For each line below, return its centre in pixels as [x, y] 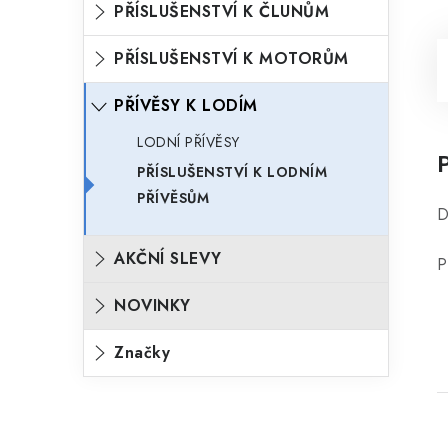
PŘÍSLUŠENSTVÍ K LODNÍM [232, 172]
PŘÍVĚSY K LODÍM [186, 105]
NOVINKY [152, 305]
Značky [142, 352]
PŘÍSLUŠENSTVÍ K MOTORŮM [231, 58]
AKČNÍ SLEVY [168, 258]
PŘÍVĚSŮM [173, 198]
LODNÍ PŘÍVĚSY [188, 142]
